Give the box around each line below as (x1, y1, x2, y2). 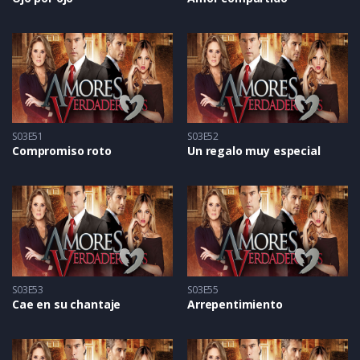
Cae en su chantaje (12, 296, 121, 312)
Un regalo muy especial (187, 143, 321, 158)
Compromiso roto (12, 143, 112, 158)
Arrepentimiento (187, 296, 283, 312)
